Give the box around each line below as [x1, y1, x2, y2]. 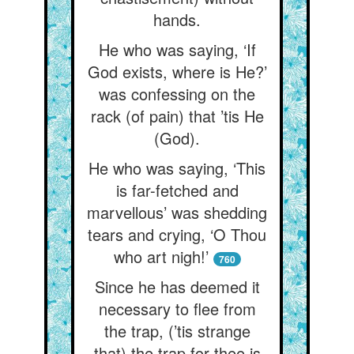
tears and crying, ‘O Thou [88, 223, 266, 246]
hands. [153, 8, 201, 31]
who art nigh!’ [113, 245, 209, 268]
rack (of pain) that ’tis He [90, 104, 264, 127]
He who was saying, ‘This [88, 156, 265, 179]
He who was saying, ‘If [98, 38, 256, 61]
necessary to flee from [98, 297, 256, 320]
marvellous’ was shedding [87, 201, 267, 224]
